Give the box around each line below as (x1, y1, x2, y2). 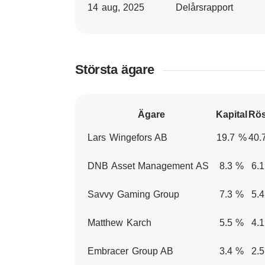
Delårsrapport (176, 2, 233, 12)
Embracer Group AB (88, 246, 174, 256)
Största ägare (75, 62, 154, 77)
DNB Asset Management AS (88, 161, 209, 171)
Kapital (216, 109, 247, 119)
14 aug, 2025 (88, 2, 145, 12)
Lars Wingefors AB (88, 132, 168, 143)
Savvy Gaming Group (88, 189, 180, 199)
